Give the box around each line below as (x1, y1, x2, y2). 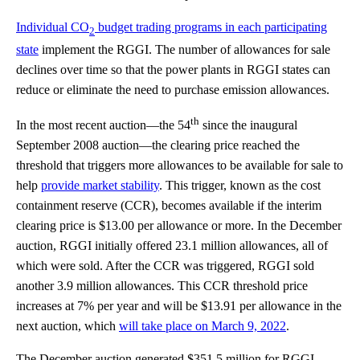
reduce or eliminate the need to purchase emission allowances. (16, 82, 329, 96)
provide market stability (41, 178, 159, 193)
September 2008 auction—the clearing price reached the (16, 138, 300, 153)
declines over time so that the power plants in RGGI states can (16, 62, 330, 76)
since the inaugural (199, 118, 297, 133)
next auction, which (16, 319, 119, 333)
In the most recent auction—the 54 (16, 118, 190, 133)
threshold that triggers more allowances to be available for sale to (16, 158, 343, 173)
